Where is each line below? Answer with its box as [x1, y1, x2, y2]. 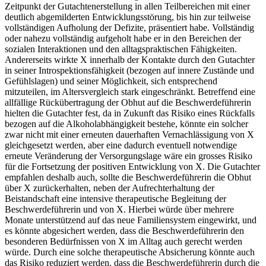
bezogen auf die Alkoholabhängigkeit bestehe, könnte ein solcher [5, 119, 248, 129]
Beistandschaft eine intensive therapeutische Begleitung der [5, 194, 226, 204]
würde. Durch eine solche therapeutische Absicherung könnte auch [5, 247, 255, 258]
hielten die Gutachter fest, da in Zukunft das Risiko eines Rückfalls [5, 108, 255, 119]
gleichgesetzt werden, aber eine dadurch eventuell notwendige [5, 140, 237, 151]
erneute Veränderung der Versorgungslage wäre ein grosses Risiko [5, 151, 252, 161]
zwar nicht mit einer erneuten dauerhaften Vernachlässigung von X [5, 129, 254, 140]
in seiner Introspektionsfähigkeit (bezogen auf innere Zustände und [5, 65, 254, 76]
